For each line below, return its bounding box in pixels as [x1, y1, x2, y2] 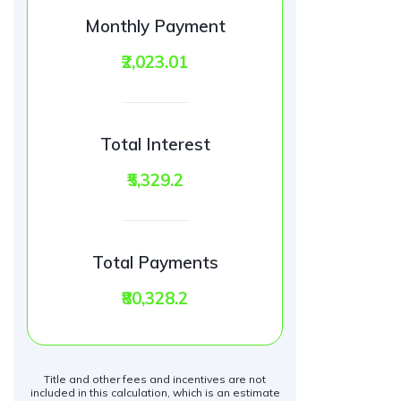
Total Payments [91, 252, 218, 273]
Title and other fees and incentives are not [44, 372, 266, 386]
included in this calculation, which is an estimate [30, 386, 280, 399]
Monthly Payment [84, 15, 226, 37]
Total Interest [99, 133, 210, 155]
